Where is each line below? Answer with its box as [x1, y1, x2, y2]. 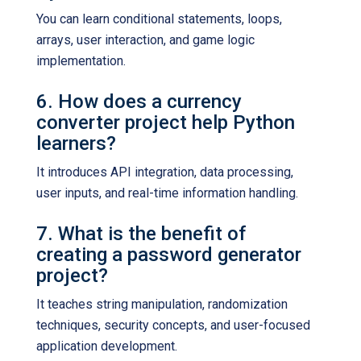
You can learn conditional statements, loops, [36, 11, 282, 27]
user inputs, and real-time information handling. [36, 185, 298, 201]
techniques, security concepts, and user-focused [36, 317, 310, 333]
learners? [36, 132, 116, 155]
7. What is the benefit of [36, 222, 246, 245]
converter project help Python [36, 111, 295, 134]
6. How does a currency [36, 90, 242, 113]
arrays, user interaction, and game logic [36, 32, 255, 48]
